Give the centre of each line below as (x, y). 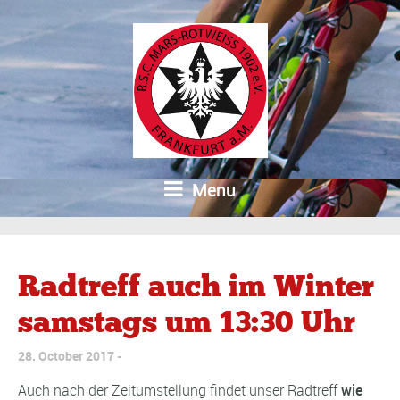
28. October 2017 (66, 356)
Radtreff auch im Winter (196, 286)
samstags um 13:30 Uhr (187, 322)
